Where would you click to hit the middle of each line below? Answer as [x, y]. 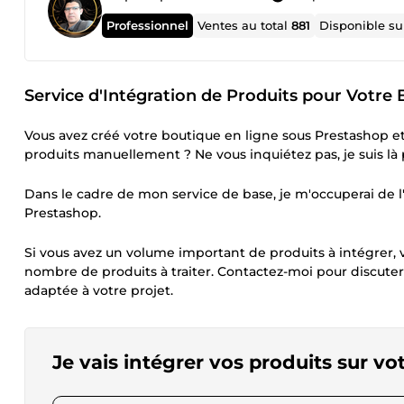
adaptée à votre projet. [99, 290]
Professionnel [148, 25]
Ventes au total [245, 25]
